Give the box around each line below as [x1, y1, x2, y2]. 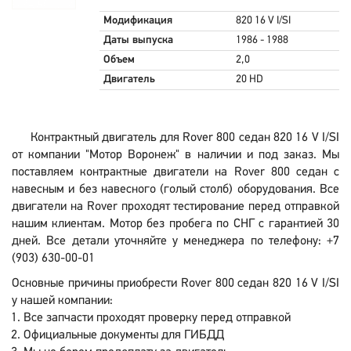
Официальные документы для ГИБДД [24, 329, 224, 342]
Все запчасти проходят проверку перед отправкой [24, 312, 291, 324]
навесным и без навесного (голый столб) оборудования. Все [12, 183, 339, 196]
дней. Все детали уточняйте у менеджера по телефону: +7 [12, 235, 339, 248]
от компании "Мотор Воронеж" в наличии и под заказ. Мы [12, 149, 339, 161]
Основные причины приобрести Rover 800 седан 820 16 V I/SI [12, 277, 339, 290]
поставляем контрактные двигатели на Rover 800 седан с [12, 166, 339, 179]
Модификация [103, 15, 172, 27]
